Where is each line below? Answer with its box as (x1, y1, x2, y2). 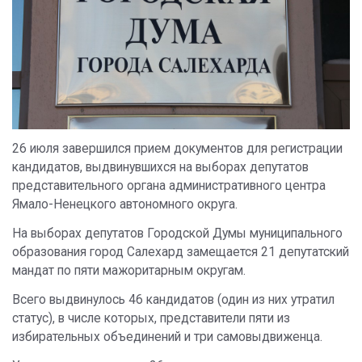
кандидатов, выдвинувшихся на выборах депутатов (12, 159, 309, 175)
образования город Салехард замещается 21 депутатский (12, 244, 349, 259)
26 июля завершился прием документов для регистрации (12, 141, 343, 156)
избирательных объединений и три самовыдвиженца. (12, 329, 322, 344)
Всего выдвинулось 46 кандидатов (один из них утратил (12, 292, 335, 307)
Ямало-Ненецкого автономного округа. (12, 196, 238, 212)
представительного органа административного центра (12, 178, 326, 193)
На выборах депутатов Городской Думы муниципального (12, 225, 343, 241)
